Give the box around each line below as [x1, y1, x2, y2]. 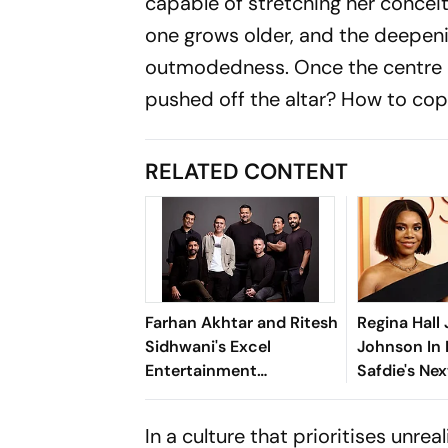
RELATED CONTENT [145, 156, 349, 186]
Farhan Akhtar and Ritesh [145, 311, 339, 333]
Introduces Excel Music [145, 383, 325, 405]
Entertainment [145, 359, 258, 381]
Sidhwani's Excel [145, 335, 272, 357]
